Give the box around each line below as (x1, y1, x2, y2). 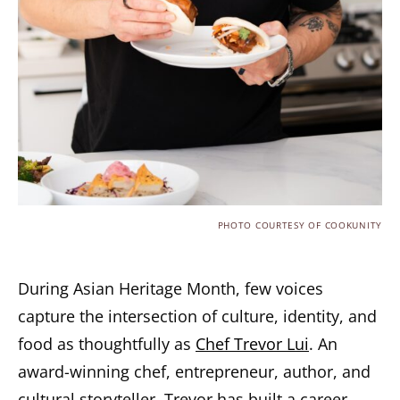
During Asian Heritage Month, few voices (18, 278, 323, 299)
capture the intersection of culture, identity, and (18, 305, 377, 327)
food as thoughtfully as (18, 333, 196, 354)
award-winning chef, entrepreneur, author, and (18, 361, 371, 382)
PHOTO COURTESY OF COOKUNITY (217, 220, 382, 231)
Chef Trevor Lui (196, 333, 309, 354)
